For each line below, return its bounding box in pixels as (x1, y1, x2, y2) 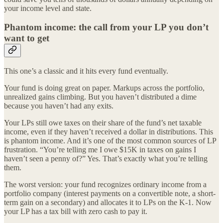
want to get (4, 33, 49, 44)
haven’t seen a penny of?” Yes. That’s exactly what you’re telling (4, 154, 208, 163)
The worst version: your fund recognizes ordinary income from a (4, 180, 207, 189)
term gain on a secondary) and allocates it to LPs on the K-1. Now (4, 198, 212, 207)
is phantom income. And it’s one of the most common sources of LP (4, 136, 216, 145)
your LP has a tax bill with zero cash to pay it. (4, 207, 147, 216)
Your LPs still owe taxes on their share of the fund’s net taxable (4, 118, 202, 127)
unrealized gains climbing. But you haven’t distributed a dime (4, 92, 197, 101)
